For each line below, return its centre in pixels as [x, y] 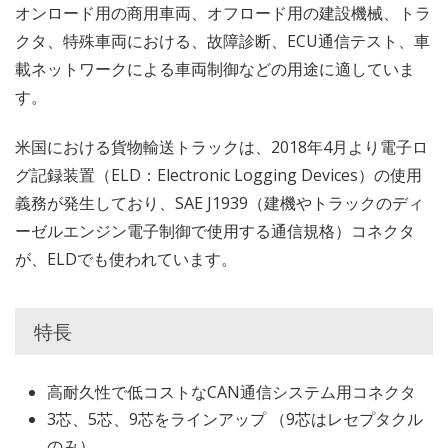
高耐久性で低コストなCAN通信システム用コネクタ [231, 392]
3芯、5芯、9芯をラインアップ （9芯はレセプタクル [235, 419]
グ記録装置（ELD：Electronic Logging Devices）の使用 [218, 175]
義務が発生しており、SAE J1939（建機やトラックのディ [219, 203]
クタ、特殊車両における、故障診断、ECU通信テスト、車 [222, 40]
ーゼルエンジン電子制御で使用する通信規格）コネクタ [215, 231]
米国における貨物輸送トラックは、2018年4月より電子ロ [221, 147]
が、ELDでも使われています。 [126, 259]
